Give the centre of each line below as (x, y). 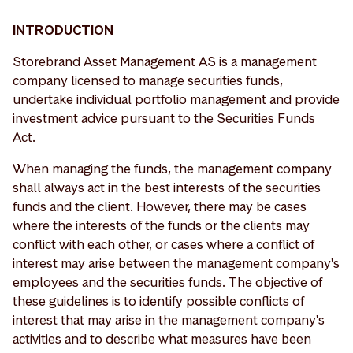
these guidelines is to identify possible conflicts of (158, 301)
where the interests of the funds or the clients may (161, 225)
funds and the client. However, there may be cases (160, 206)
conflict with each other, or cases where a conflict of (163, 244)
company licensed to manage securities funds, (148, 80)
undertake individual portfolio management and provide (176, 99)
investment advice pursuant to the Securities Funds (164, 118)
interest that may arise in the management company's (169, 320)
